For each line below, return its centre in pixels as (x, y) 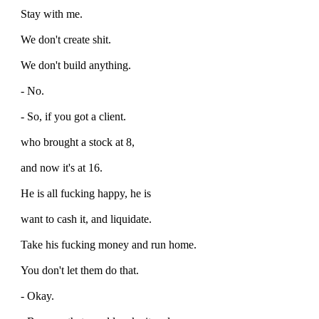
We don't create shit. (66, 39)
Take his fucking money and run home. (109, 244)
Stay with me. (52, 14)
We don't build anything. (76, 65)
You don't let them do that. (80, 270)
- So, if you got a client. (73, 116)
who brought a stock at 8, (78, 142)
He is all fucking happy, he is (86, 193)
